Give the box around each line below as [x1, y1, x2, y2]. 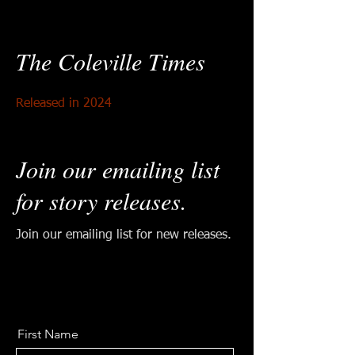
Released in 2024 [16, 97, 112, 110]
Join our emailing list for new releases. [16, 229, 231, 242]
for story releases [16, 185, 181, 216]
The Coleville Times [16, 45, 205, 77]
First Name [17, 326, 78, 342]
